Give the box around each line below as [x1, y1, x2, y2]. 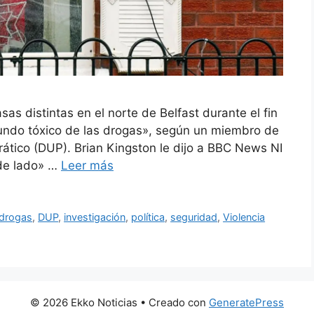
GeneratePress [209, 296, 284, 310]
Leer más [61, 158, 114, 173]
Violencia [223, 211, 266, 224]
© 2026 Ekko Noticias [30, 296, 137, 310]
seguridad [170, 211, 218, 224]
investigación [64, 211, 126, 224]
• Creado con [137, 296, 209, 310]
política [131, 211, 165, 224]
